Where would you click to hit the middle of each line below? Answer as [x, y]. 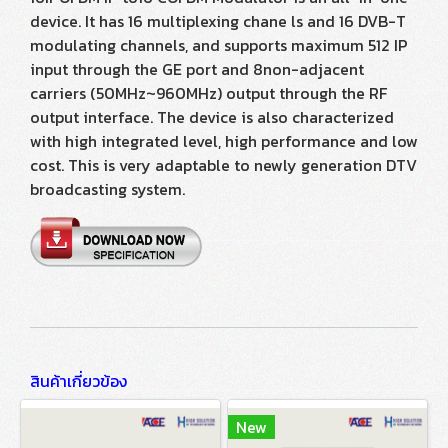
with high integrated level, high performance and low [224, 141]
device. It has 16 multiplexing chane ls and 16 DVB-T [218, 21]
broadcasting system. [107, 189]
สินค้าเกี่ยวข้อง [78, 381]
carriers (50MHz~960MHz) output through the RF [208, 93]
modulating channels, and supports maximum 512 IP [219, 45]
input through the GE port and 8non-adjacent [197, 69]
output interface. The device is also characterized [212, 117]
